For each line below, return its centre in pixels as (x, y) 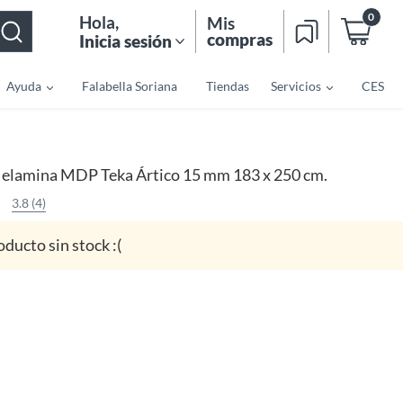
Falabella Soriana (129, 85)
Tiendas (227, 85)
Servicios (296, 85)
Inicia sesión (125, 40)
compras (240, 39)
